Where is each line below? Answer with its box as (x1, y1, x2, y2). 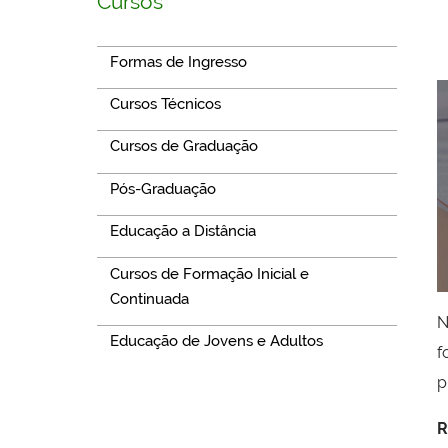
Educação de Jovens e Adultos (109, 331, 323, 350)
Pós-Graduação (109, 179, 216, 198)
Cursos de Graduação (109, 137, 258, 156)
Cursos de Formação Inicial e (109, 264, 309, 283)
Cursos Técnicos (109, 95, 221, 114)
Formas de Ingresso (109, 52, 247, 71)
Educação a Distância (109, 222, 256, 241)
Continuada (109, 289, 189, 308)
